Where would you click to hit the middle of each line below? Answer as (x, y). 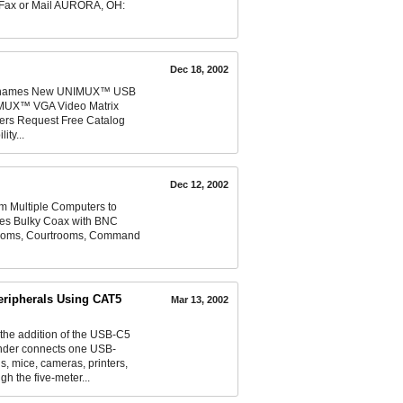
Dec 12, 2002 (199, 184)
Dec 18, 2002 (199, 69)
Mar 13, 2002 (200, 299)
